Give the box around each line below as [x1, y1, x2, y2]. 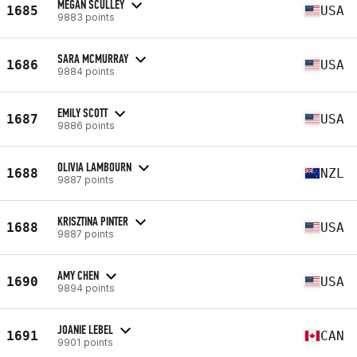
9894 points [57, 281, 115, 294]
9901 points [57, 335, 113, 348]
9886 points [57, 119, 115, 131]
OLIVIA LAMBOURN [57, 159, 131, 175]
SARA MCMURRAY [57, 50, 128, 66]
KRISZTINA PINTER [57, 213, 128, 229]
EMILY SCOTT [57, 104, 108, 120]
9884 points [57, 65, 115, 77]
